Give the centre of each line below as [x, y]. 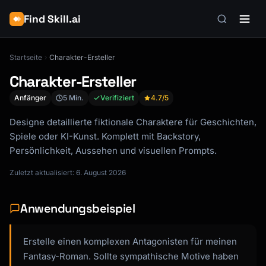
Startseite [26, 57]
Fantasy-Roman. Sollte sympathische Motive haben [131, 256]
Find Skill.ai [52, 19]
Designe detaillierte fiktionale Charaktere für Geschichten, [133, 122]
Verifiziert [117, 98]
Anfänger [30, 98]
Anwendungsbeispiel [77, 208]
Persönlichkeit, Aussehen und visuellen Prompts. [113, 151]
